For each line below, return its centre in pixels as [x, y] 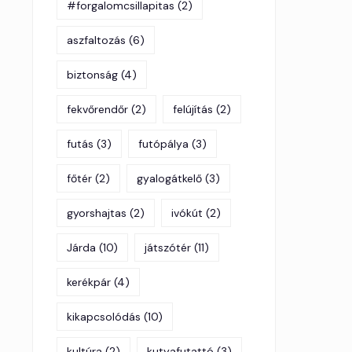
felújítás [193, 110]
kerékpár [89, 282]
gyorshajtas [97, 213]
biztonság [92, 75]
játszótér [168, 248]
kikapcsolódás [104, 317]
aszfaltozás [96, 40]
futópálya [163, 144]
